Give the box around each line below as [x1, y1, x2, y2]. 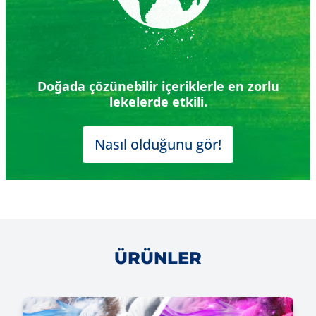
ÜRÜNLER [114, 248, 202, 269]
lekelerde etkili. [109, 93, 207, 111]
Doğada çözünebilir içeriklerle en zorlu [37, 78, 279, 95]
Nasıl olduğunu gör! [95, 135, 221, 154]
